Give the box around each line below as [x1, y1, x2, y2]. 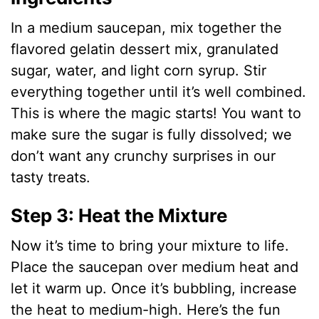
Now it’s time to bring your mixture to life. [11, 236, 290, 254]
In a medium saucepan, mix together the [11, 19, 283, 36]
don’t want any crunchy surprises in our [11, 147, 276, 164]
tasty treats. [11, 168, 91, 186]
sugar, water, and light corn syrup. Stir [11, 61, 267, 79]
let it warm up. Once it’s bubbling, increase [11, 279, 298, 297]
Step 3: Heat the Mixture [11, 204, 228, 226]
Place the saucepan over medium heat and [11, 258, 299, 276]
